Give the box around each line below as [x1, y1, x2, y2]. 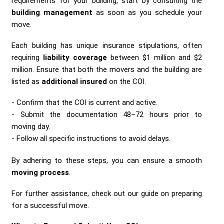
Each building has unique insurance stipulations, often [11, 41, 202, 50]
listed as [11, 77, 42, 86]
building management [11, 8, 93, 17]
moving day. [11, 122, 50, 131]
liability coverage [43, 53, 107, 62]
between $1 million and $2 [107, 53, 202, 62]
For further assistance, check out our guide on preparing [11, 189, 202, 198]
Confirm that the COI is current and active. [16, 98, 158, 107]
